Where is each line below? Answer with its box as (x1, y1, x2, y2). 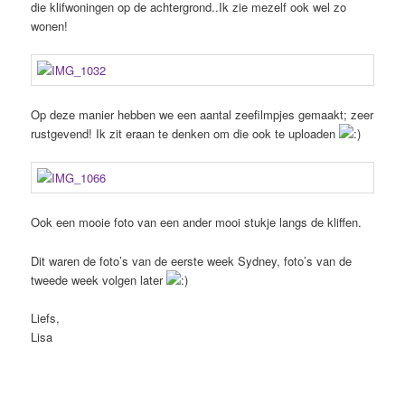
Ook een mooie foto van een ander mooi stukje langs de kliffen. (31, 213, 363, 231)
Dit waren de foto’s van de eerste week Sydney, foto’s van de (31, 251, 353, 269)
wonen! (31, 16, 69, 34)
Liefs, (31, 308, 61, 326)
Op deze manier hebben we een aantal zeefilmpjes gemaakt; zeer (31, 106, 374, 124)
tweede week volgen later (31, 270, 167, 288)
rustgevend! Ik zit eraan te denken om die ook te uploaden (31, 125, 340, 143)
